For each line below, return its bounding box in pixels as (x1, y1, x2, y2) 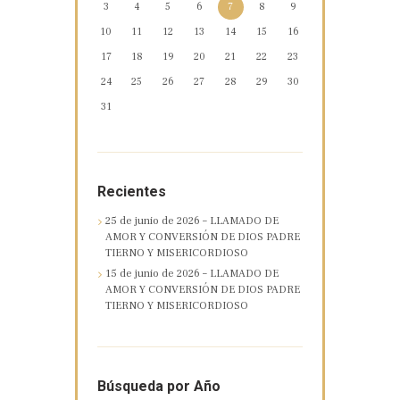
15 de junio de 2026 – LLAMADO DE (105, 267, 279, 281)
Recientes (96, 182, 166, 200)
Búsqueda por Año (96, 378, 221, 396)
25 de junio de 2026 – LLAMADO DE (105, 213, 279, 228)
